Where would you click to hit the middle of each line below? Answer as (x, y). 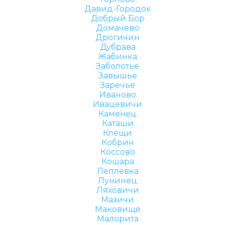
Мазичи (118, 200)
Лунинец (118, 181)
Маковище (118, 209)
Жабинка (118, 57)
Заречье (118, 85)
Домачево (118, 28)
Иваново (118, 95)
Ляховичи (118, 190)
